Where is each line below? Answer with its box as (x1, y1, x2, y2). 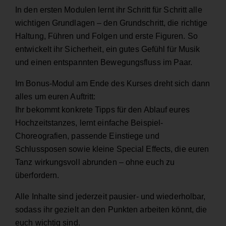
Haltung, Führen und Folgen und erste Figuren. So (15, 32, 198, 41)
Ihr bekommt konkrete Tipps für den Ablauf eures (15, 105, 190, 115)
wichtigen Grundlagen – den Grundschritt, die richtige (15, 19, 208, 28)
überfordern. (15, 171, 60, 180)
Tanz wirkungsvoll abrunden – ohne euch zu (15, 158, 175, 167)
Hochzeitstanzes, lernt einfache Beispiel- (15, 119, 163, 128)
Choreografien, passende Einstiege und (15, 132, 159, 141)
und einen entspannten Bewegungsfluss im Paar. (15, 58, 193, 67)
